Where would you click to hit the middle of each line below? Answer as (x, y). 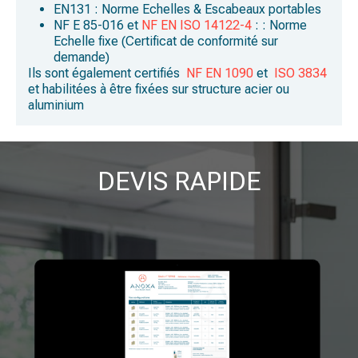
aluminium (56, 105)
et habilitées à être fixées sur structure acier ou (159, 89)
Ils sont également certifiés (107, 73)
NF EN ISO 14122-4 (197, 25)
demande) (82, 57)
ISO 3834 (300, 73)
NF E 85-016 (89, 25)
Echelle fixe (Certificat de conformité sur (166, 41)
